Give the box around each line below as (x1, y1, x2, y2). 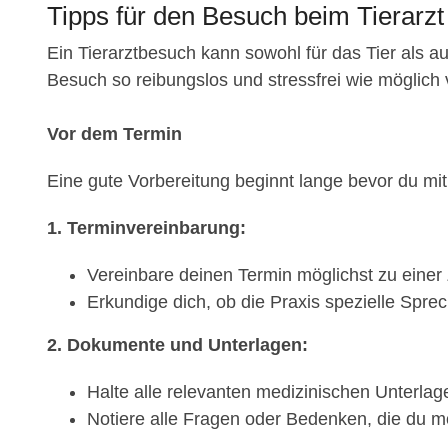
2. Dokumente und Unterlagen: (47, 335, 308, 356)
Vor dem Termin (47, 124, 182, 145)
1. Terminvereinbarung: (47, 218, 246, 239)
